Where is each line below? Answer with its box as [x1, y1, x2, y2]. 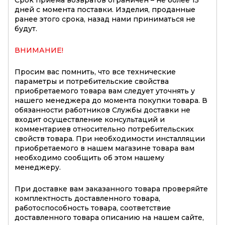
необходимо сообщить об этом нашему [15, 153, 164, 163]
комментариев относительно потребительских [15, 125, 194, 134]
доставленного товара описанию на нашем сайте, [15, 213, 204, 222]
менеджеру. [15, 163, 61, 172]
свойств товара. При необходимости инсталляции [15, 134, 205, 144]
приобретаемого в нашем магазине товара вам [15, 144, 194, 153]
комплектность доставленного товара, [15, 194, 160, 203]
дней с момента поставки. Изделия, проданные [15, 5, 195, 15]
